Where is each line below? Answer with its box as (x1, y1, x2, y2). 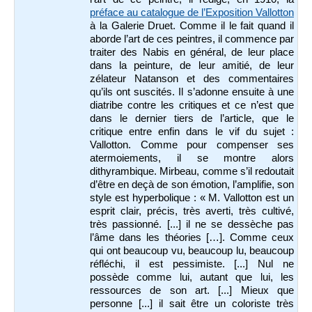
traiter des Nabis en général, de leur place (90, 47, 294, 58)
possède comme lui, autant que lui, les (90, 272, 294, 283)
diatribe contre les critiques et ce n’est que (90, 100, 294, 111)
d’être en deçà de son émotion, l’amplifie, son (90, 179, 294, 191)
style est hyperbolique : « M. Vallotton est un (90, 192, 294, 204)
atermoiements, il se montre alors (90, 153, 294, 164)
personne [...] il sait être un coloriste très (90, 298, 294, 310)
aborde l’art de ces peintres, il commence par (90, 33, 294, 45)
